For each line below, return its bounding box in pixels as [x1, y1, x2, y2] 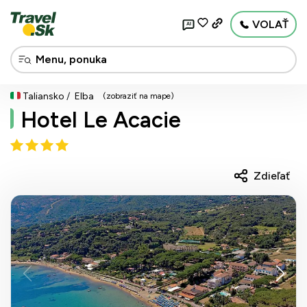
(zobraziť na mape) [103, 91, 174, 101]
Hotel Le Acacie [21, 107, 181, 133]
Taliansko [23, 90, 64, 102]
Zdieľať [254, 169, 290, 182]
